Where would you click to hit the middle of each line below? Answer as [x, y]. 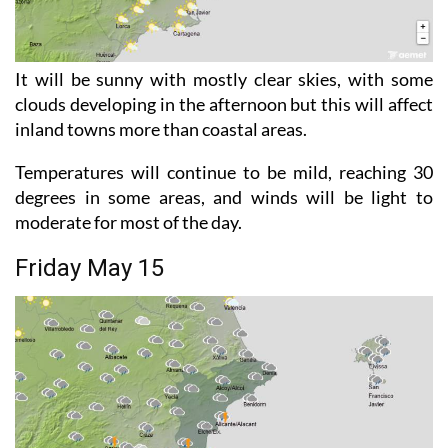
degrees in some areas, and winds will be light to [224, 197]
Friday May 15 [89, 268]
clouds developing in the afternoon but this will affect [224, 104]
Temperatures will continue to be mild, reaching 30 [224, 172]
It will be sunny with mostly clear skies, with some [224, 79]
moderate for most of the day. [128, 222]
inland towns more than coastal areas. [161, 129]
